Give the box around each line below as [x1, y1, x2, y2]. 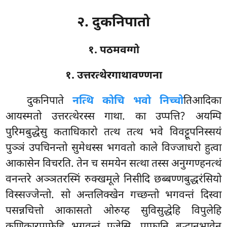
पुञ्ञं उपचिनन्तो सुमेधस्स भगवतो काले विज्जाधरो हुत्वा [6, 141, 221, 156]
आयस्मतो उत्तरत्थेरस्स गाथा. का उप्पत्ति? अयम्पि [6, 109, 221, 124]
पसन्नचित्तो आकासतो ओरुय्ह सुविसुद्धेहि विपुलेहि [6, 204, 221, 218]
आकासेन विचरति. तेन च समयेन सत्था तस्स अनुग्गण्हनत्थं [6, 157, 221, 171]
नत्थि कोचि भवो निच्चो [72, 94, 183, 108]
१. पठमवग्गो [88, 43, 139, 58]
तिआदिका [183, 94, 221, 108]
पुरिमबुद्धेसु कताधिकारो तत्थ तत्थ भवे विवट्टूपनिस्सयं [6, 125, 221, 140]
